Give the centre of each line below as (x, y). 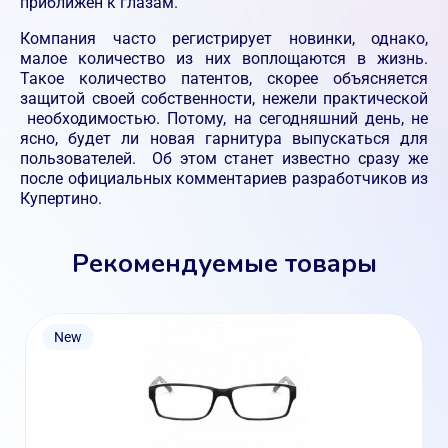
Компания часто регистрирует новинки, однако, (224, 38)
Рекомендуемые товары (224, 260)
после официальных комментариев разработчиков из (224, 178)
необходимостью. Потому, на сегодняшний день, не (224, 118)
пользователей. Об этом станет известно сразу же (224, 158)
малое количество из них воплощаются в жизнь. (224, 58)
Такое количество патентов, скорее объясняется (224, 78)
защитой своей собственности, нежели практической (224, 98)
